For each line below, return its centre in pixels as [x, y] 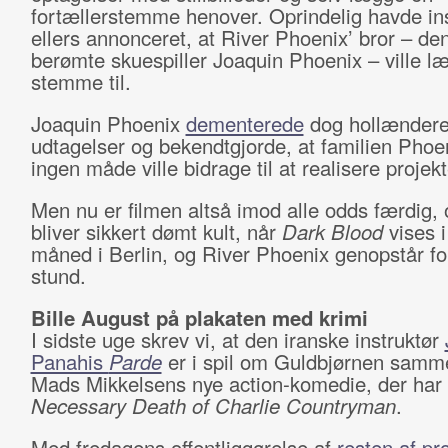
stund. [61, 275]
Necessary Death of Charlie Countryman [213, 405]
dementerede [244, 123]
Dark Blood [335, 231]
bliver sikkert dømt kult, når [156, 231]
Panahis [69, 361]
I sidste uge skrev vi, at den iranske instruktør [237, 339]
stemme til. [83, 81]
